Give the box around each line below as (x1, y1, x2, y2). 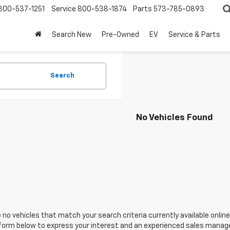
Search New (52, 31, 91, 39)
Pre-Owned (102, 31, 139, 39)
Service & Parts (168, 31, 220, 39)
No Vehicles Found (136, 113, 213, 122)
